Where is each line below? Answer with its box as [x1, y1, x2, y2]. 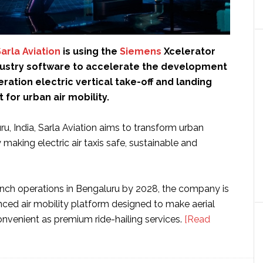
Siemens [120, 46, 161, 58]
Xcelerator [161, 46, 215, 58]
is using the [60, 46, 120, 58]
